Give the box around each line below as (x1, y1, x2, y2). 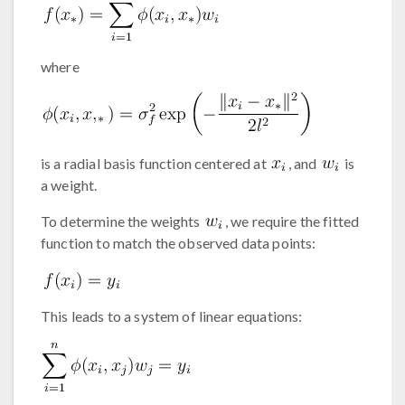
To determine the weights (41, 212, 203, 230)
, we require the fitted (224, 212, 360, 230)
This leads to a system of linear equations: (41, 306, 303, 325)
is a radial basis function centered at (41, 154, 269, 172)
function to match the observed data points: (41, 233, 316, 251)
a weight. (41, 175, 98, 193)
